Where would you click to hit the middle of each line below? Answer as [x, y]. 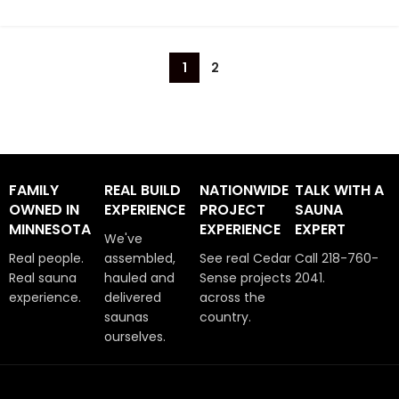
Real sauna [43, 277]
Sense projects [245, 277]
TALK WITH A [339, 190]
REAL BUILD [142, 190]
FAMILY [34, 190]
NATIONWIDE [244, 190]
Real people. [46, 258]
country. [225, 317]
